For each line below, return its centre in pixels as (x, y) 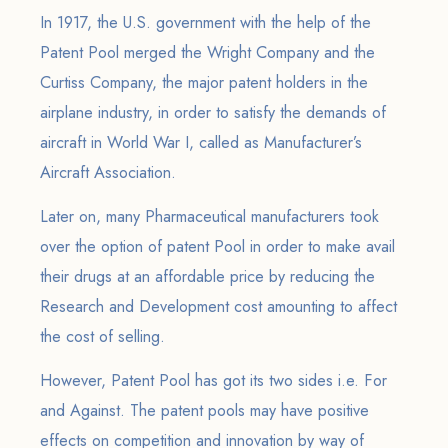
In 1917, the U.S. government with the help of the (205, 22)
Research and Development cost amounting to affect (218, 306)
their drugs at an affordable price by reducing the (207, 276)
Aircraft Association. (108, 172)
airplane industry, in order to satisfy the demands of (213, 112)
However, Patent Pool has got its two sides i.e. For (213, 380)
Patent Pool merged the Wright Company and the (207, 52)
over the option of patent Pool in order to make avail (217, 246)
